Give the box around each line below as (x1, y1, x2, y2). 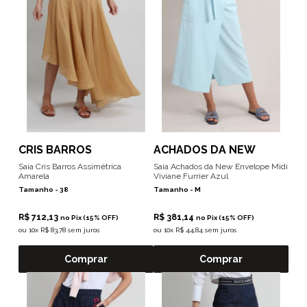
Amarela (18, 171, 49, 181)
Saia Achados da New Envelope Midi (153, 162, 288, 171)
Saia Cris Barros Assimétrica (18, 162, 121, 171)
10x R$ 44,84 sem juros (164, 226, 236, 234)
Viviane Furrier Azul (153, 171, 228, 181)
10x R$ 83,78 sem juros (28, 226, 99, 234)
